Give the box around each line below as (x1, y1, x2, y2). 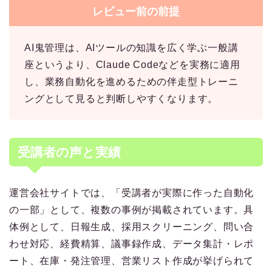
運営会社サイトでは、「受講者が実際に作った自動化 (9, 188, 254, 199)
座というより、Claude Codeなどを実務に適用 (24, 59, 240, 70)
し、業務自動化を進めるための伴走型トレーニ (24, 76, 239, 87)
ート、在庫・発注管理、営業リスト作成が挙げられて (9, 256, 254, 267)
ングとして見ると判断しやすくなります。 (24, 93, 219, 104)
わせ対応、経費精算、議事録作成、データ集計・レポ (9, 239, 254, 250)
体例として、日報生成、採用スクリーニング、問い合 (9, 222, 254, 233)
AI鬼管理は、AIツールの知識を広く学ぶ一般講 (24, 42, 239, 53)
